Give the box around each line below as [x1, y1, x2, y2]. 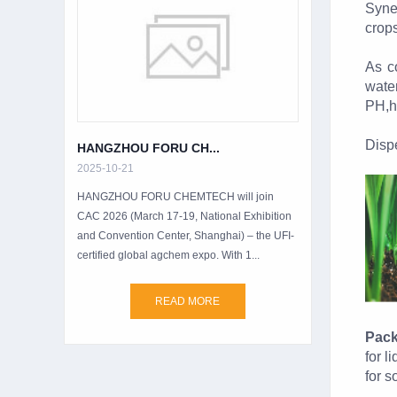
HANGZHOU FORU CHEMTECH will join [77, 190, 274, 203]
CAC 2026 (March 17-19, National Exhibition [77, 209, 292, 222]
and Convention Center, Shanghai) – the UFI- [77, 229, 294, 242]
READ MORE [155, 294, 221, 307]
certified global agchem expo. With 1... [77, 248, 260, 261]
